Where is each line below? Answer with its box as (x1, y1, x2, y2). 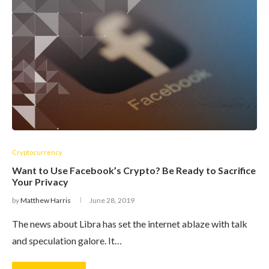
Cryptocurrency (12, 148, 62, 156)
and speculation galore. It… (12, 235, 122, 246)
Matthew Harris (20, 196, 71, 205)
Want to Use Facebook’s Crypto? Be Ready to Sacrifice (12, 165, 256, 176)
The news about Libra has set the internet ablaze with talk (12, 218, 247, 229)
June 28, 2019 (89, 196, 134, 205)
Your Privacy (12, 176, 68, 187)
